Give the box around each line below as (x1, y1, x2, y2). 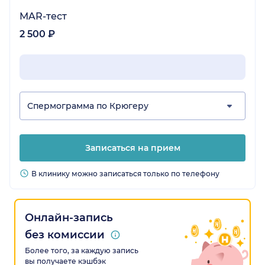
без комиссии (25, 228, 105, 241)
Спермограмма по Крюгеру (27, 101, 148, 112)
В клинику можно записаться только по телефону (31, 169, 219, 178)
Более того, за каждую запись (25, 245, 138, 255)
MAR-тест (20, 11, 67, 22)
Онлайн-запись (25, 211, 113, 224)
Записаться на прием (85, 142, 180, 153)
